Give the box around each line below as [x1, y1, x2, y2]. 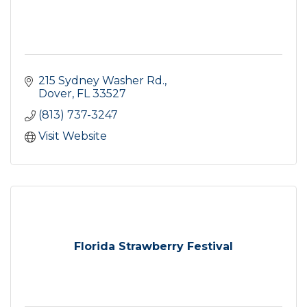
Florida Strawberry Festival [74, 240, 233, 254]
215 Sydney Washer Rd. [38, 74, 164, 88]
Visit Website [38, 130, 107, 143]
